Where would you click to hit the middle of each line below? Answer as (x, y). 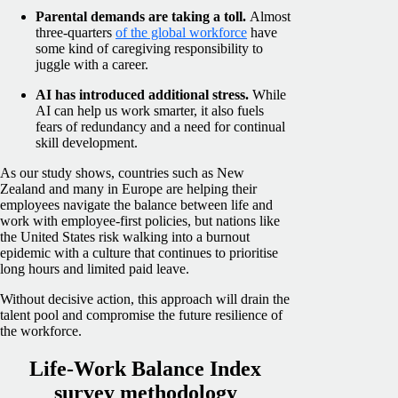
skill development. (87, 143)
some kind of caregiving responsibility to (149, 49)
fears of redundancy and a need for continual (160, 127)
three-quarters (76, 33)
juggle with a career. (92, 65)
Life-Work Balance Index (145, 369)
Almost (270, 17)
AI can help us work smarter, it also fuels (150, 111)
